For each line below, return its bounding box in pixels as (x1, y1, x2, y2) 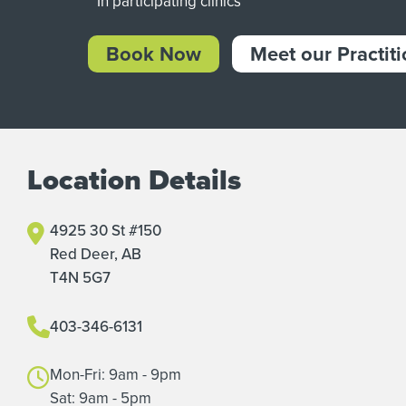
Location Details (27, 159, 241, 200)
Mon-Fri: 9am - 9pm (50, 363, 181, 385)
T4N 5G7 (50, 266, 111, 288)
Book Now (106, 38, 201, 68)
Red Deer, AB (50, 243, 141, 265)
